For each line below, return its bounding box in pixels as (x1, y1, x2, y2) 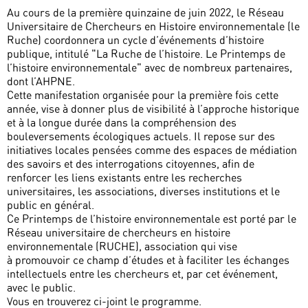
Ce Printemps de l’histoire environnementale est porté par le (7, 212, 296, 226)
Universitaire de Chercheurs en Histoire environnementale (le (7, 19, 300, 34)
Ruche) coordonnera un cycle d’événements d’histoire (7, 33, 264, 47)
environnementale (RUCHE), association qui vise (7, 239, 237, 254)
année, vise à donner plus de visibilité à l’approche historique (7, 102, 299, 116)
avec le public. (7, 280, 76, 295)
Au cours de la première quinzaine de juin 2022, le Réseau (7, 5, 284, 20)
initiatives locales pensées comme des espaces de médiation (7, 143, 297, 157)
